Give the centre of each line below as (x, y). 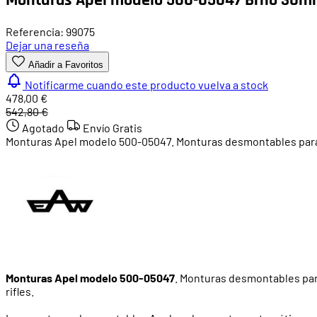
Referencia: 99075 (50, 31)
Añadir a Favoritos (66, 64)
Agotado (44, 127)
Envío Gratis (113, 127)
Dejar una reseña (47, 45)
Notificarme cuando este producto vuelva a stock (146, 84)
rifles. (20, 291)
